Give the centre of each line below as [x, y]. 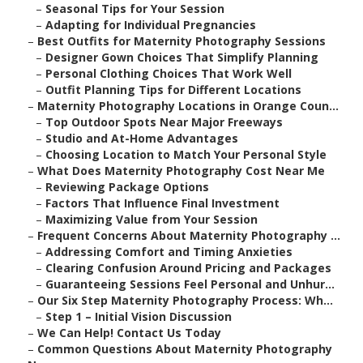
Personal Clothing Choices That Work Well [169, 74]
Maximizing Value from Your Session [152, 220]
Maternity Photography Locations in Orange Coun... [188, 106]
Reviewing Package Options [127, 187]
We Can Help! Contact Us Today [129, 333]
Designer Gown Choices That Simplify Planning [182, 58]
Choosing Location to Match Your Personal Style [186, 155]
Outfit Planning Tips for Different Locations [173, 90]
